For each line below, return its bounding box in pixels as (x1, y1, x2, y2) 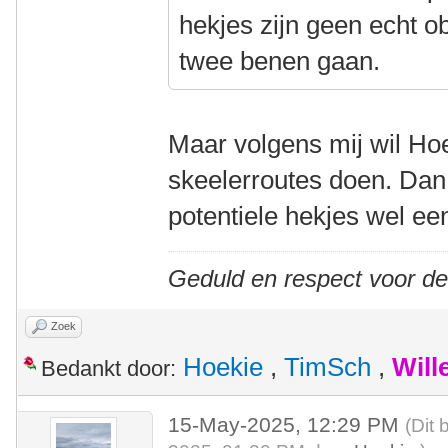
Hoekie (183, 353, 263, 381)
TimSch (284, 353, 371, 381)
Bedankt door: (41, 356, 176, 381)
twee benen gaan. (179, 46, 381, 76)
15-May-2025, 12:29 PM (168, 413, 406, 436)
